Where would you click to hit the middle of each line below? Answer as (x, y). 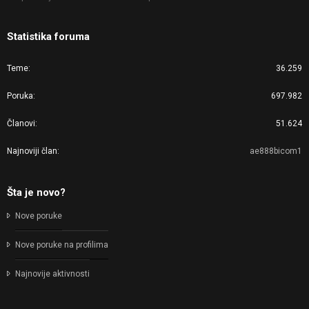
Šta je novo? (36, 193)
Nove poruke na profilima (62, 245)
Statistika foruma (48, 37)
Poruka (20, 96)
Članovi (21, 124)
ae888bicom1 (276, 151)
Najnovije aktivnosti (52, 274)
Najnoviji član (32, 151)
